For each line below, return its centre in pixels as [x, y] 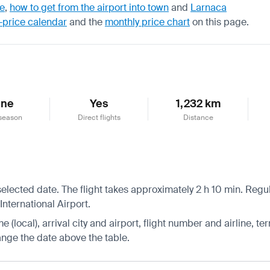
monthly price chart [147, 22]
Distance [199, 117]
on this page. [219, 22]
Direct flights [99, 117]
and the [86, 22]
